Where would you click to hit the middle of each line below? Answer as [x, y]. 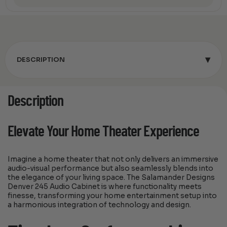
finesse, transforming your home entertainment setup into [112, 196]
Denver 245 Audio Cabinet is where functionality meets [105, 186]
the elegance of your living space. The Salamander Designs [111, 177]
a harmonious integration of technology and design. [100, 205]
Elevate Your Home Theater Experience [104, 132]
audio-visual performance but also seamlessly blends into [111, 168]
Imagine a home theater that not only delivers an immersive [113, 159]
